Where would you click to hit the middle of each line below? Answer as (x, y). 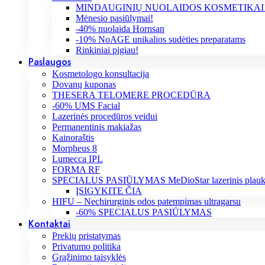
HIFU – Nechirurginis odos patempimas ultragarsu (146, 201)
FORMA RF (76, 169)
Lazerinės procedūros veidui (105, 116)
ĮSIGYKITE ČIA (109, 191)
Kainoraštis (73, 138)
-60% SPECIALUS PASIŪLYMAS (144, 212)
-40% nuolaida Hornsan (120, 29)
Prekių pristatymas (86, 236)
